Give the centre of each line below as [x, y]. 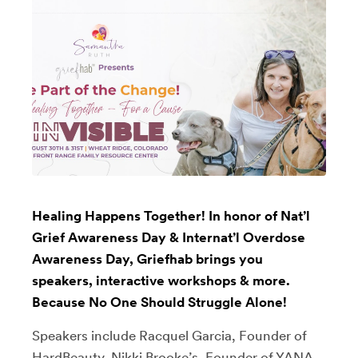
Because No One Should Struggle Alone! [159, 302]
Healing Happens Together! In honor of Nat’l [171, 215]
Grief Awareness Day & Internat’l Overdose [169, 237]
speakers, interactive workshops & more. [161, 280]
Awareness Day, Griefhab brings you [147, 259]
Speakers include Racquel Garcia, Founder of [169, 335]
